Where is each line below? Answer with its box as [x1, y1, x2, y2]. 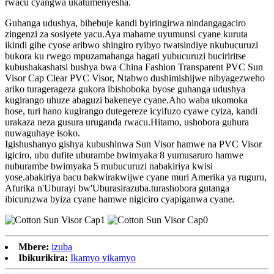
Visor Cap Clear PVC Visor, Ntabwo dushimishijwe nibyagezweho [5, 73, 265, 84]
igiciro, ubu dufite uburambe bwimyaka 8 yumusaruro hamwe [5, 150, 243, 161]
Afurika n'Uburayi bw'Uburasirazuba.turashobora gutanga [5, 183, 229, 194]
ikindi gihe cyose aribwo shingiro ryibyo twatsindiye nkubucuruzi [5, 40, 258, 51]
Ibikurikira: [18, 253, 68, 264]
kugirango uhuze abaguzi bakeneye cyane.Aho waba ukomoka [5, 95, 248, 106]
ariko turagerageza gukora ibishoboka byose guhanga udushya [5, 84, 245, 95]
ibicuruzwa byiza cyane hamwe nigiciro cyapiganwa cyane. [5, 194, 235, 205]
